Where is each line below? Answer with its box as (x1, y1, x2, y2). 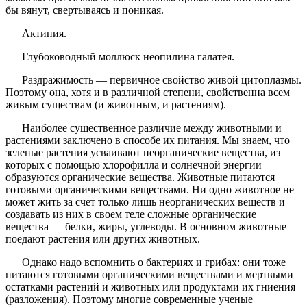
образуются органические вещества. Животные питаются (5, 171, 275, 184)
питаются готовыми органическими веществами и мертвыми (5, 269, 293, 281)
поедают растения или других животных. (5, 233, 203, 245)
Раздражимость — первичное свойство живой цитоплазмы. (5, 74, 302, 86)
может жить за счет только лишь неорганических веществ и (5, 196, 285, 208)
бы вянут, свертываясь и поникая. (5, 4, 167, 16)
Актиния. (5, 27, 69, 40)
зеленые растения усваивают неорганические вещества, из (5, 147, 280, 159)
